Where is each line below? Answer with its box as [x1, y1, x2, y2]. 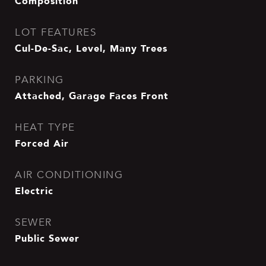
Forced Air [15, 135, 69, 151]
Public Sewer [15, 230, 80, 246]
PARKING [15, 74, 64, 86]
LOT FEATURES [15, 26, 96, 39]
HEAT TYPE [15, 121, 75, 134]
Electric [15, 183, 53, 198]
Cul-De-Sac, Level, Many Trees [15, 40, 167, 56]
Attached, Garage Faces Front [15, 88, 169, 103]
